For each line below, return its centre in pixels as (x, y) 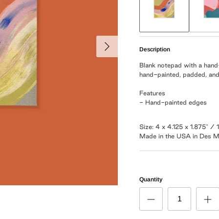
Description (155, 50)
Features (153, 93)
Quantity (151, 180)
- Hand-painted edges (173, 102)
